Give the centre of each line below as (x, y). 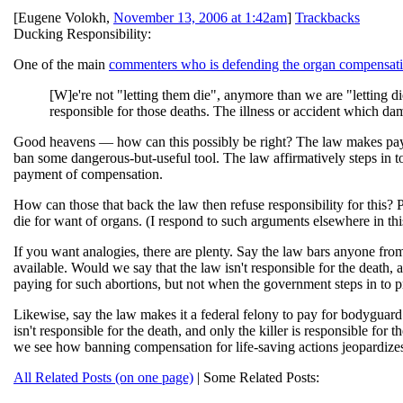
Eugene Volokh (62, 18)
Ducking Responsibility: (82, 34)
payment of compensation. (88, 174)
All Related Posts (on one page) (103, 377)
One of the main (61, 64)
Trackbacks (327, 18)
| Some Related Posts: (256, 377)
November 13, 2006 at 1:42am (200, 18)
